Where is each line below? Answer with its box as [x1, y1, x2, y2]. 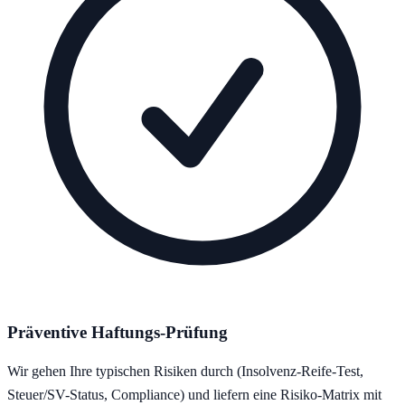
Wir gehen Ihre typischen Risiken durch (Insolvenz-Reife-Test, [7, 363, 363, 379]
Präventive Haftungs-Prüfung [7, 322, 228, 342]
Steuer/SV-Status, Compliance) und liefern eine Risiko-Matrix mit [7, 386, 381, 402]
